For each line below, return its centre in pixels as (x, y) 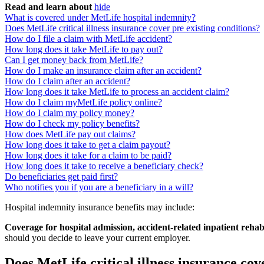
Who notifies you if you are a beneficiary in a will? (99, 187)
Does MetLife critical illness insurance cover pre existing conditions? (132, 28)
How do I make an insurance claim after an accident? (103, 70)
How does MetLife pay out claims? (70, 134)
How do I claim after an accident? (67, 81)
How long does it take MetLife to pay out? (84, 49)
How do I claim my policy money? (70, 113)
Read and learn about (48, 6)
